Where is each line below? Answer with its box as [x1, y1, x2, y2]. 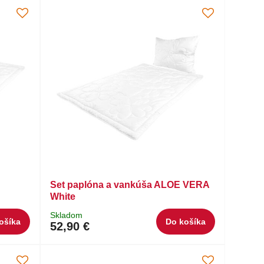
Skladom [50, 210, 83, 220]
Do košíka [166, 217, 206, 227]
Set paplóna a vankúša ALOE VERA [50, 180, 210, 190]
